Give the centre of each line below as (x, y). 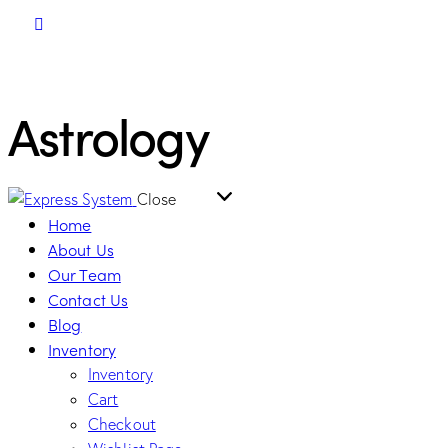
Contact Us (88, 298)
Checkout (122, 423)
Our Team (84, 273)
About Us (81, 248)
